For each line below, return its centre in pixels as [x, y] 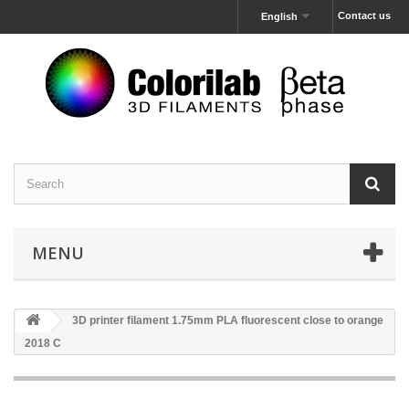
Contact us [364, 16]
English [280, 16]
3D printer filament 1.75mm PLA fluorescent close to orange [226, 320]
